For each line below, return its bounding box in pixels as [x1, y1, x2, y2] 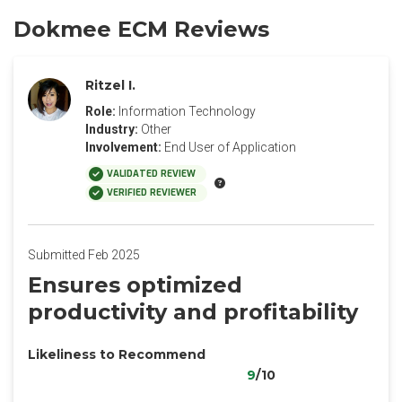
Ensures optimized [28, 272, 242, 298]
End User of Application [164, 140, 296, 154]
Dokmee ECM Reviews [13, 16, 269, 42]
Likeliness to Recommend [28, 346, 205, 363]
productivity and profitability [28, 299, 358, 325]
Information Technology [118, 104, 256, 118]
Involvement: [85, 140, 162, 154]
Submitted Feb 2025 [28, 248, 140, 262]
